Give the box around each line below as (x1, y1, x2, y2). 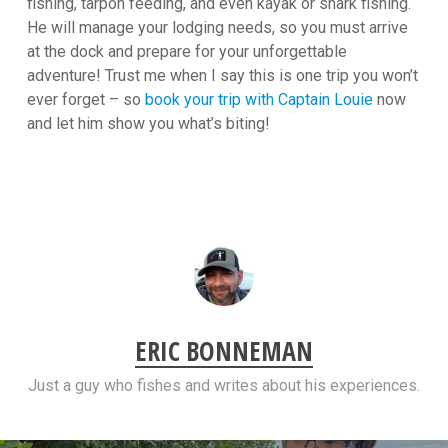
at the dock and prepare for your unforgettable (26, 41, 347, 61)
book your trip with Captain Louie (144, 89, 373, 109)
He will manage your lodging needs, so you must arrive (26, 17, 408, 37)
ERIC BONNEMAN (134, 332, 313, 369)
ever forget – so (26, 89, 145, 109)
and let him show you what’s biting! (26, 113, 270, 133)
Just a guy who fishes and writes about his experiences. (27, 375, 420, 395)
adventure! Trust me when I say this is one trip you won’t (26, 65, 418, 85)
